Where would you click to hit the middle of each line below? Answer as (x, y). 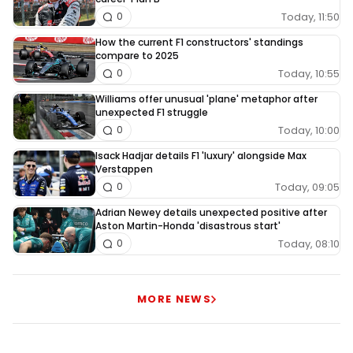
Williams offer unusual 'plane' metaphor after (206, 99)
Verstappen (124, 169)
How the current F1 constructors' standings (199, 43)
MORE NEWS (174, 299)
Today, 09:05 (307, 187)
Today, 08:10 (309, 243)
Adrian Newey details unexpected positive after (211, 213)
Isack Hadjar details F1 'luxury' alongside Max (201, 156)
